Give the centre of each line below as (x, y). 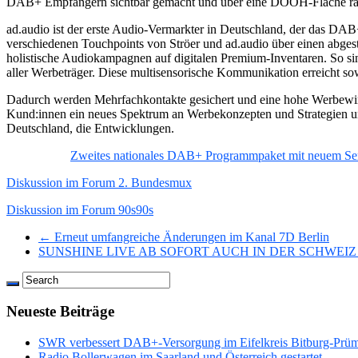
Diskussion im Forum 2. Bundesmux (99, 182)
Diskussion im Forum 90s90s (80, 209)
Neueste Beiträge (60, 312)
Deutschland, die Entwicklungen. (90, 128)
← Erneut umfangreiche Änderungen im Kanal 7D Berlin (184, 237)
